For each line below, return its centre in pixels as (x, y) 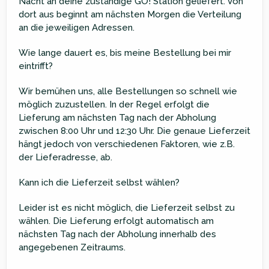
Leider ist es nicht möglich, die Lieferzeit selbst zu (127, 207)
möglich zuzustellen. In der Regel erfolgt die (114, 104)
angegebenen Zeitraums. (72, 247)
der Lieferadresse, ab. (65, 157)
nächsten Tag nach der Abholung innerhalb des (117, 234)
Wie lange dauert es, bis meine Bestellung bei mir (125, 53)
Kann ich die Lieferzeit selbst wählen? (99, 182)
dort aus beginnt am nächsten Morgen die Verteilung (130, 14)
